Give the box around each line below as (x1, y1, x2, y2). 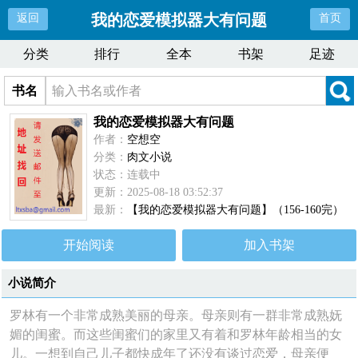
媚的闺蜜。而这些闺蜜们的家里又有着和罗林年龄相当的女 (10, 328, 343, 341)
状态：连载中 (93, 169, 161, 181)
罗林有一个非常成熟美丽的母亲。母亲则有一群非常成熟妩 (10, 308, 343, 322)
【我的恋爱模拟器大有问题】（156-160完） (127, 204, 344, 216)
